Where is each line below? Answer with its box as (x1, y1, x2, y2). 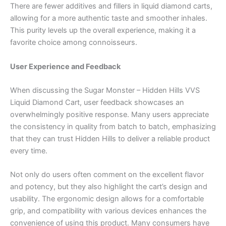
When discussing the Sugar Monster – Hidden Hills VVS (10, 85, 200, 95)
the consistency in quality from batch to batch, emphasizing (10, 122, 216, 131)
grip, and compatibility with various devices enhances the (10, 206, 206, 216)
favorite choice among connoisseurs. (10, 38, 137, 47)
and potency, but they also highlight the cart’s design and (10, 182, 207, 192)
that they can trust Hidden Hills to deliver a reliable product (10, 134, 210, 143)
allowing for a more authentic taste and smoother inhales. (10, 14, 207, 23)
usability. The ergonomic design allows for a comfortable (10, 194, 204, 204)
